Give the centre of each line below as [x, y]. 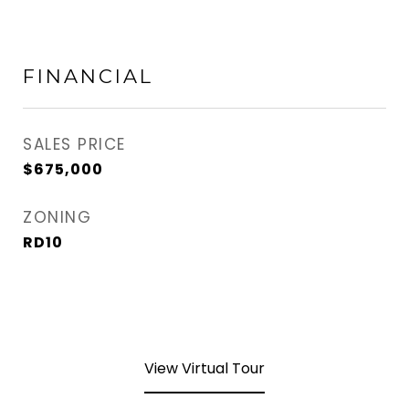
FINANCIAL [88, 76]
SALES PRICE [74, 144]
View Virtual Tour [204, 368]
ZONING [57, 217]
